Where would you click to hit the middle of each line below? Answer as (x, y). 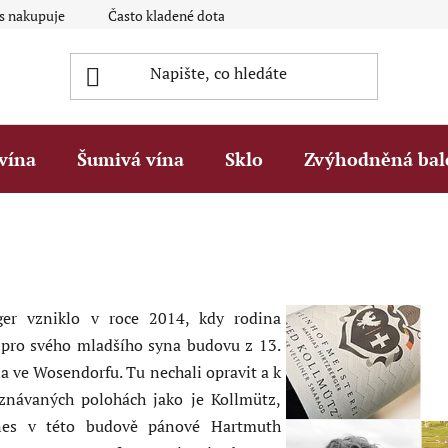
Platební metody (367, 15)
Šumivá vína (130, 158)
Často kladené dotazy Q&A (191, 15)
